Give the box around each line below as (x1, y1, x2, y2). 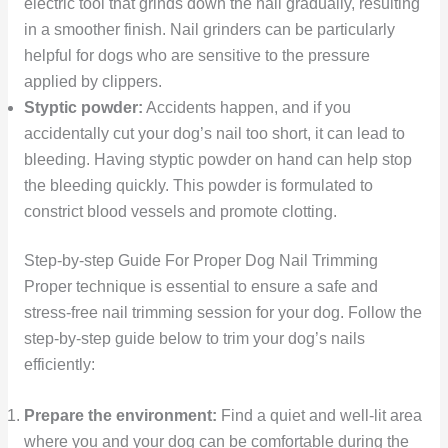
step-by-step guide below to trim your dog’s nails (23, 330, 365, 348)
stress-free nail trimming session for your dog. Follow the (23, 304, 422, 322)
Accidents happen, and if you (142, 99, 351, 116)
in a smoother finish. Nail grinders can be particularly (23, 21, 395, 38)
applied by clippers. (23, 73, 162, 90)
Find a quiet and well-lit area (216, 407, 422, 425)
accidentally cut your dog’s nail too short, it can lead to (23, 125, 405, 142)
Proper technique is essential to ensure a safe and (23, 278, 378, 296)
